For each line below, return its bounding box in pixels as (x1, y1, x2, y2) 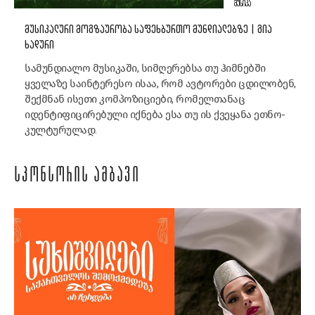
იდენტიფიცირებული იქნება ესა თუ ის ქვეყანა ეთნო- (25, 108, 285, 122)
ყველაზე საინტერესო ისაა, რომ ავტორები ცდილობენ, (25, 77, 296, 91)
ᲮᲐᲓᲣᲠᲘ (25, 39, 54, 52)
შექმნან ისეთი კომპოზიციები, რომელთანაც (25, 93, 245, 106)
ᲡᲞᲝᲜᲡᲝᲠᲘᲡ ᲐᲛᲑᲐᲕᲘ (14, 166, 140, 188)
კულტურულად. (25, 124, 97, 137)
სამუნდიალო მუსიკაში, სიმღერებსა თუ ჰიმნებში (25, 62, 266, 75)
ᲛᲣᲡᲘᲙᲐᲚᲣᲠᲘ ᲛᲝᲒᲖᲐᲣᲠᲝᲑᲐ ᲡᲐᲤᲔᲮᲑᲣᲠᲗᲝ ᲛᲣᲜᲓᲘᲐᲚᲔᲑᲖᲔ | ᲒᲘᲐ (25, 24, 272, 37)
